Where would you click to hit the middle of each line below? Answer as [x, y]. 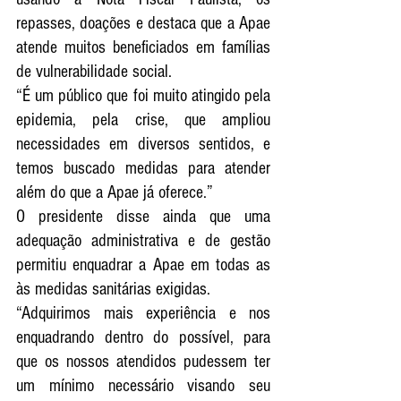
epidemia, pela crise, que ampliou [143, 119]
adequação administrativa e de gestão [143, 240]
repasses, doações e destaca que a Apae [143, 23]
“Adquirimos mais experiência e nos [143, 313]
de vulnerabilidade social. [96, 71]
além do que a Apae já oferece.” [115, 192]
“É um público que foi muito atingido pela [143, 95]
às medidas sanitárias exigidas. [113, 289]
